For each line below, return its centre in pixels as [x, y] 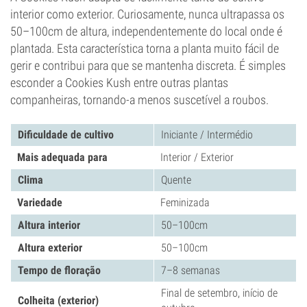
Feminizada [185, 202]
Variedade [40, 202]
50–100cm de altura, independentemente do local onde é [146, 31]
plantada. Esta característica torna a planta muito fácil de [145, 48]
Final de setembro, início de [219, 293]
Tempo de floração [59, 270]
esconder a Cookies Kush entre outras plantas [119, 83]
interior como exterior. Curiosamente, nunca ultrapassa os [147, 14]
